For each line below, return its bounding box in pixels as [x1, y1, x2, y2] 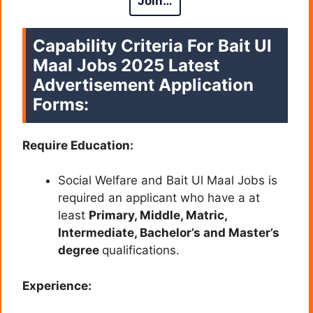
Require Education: [22, 138, 133, 152]
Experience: [22, 278, 92, 293]
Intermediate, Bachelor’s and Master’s [58, 226, 279, 240]
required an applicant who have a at [58, 191, 260, 205]
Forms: [33, 94, 89, 115]
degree [58, 243, 102, 258]
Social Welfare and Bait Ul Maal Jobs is [58, 173, 277, 188]
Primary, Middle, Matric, [89, 208, 227, 223]
